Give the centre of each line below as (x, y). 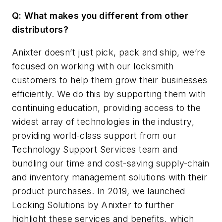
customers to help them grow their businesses (110, 80)
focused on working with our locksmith (93, 66)
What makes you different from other (107, 16)
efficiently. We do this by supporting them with (109, 94)
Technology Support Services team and (95, 149)
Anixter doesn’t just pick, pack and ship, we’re (109, 52)
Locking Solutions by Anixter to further (93, 205)
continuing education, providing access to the (106, 108)
